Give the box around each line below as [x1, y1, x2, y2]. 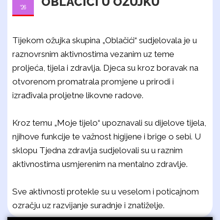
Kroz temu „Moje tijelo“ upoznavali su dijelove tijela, [12, 118, 206, 128]
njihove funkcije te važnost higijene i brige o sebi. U [12, 132, 201, 141]
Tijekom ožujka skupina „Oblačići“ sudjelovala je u [12, 35, 197, 45]
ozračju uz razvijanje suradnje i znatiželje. [12, 200, 165, 210]
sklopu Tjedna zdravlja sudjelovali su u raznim [12, 145, 183, 155]
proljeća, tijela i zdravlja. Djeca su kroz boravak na [12, 63, 198, 73]
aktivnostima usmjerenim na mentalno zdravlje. [12, 159, 190, 169]
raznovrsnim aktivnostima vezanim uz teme [12, 49, 174, 59]
